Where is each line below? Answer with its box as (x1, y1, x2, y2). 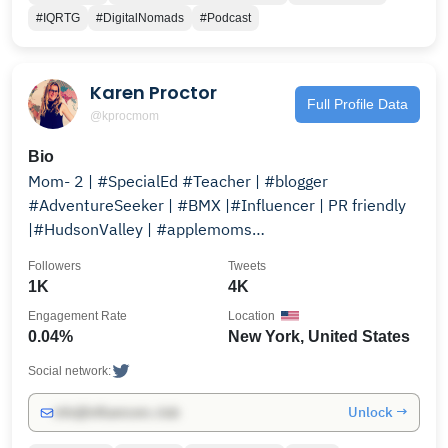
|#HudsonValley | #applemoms (28, 219, 252, 239)
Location (228, 309, 275, 323)
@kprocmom (90, 108, 159, 123)
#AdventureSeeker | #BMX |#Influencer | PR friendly (28, 195, 406, 215)
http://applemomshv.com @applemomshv (28, 243, 329, 263)
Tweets (228, 259, 266, 273)
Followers (28, 259, 81, 273)
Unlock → (348, 403, 408, 421)
